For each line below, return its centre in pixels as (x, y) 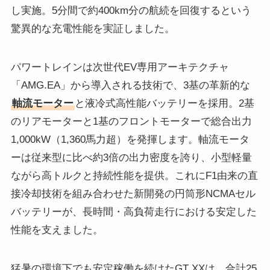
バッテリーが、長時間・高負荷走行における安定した (133, 212)
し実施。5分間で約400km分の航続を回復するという (131, 10)
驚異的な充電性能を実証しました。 (93, 28)
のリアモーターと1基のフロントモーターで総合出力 (131, 122)
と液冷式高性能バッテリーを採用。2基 (164, 104)
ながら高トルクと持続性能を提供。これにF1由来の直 (134, 176)
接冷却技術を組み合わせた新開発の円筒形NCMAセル (133, 194)
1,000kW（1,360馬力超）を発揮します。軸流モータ (130, 140)
